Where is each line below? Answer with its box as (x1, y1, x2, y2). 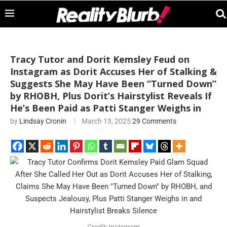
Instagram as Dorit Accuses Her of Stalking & (10, 65, 217, 78)
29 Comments (132, 117, 176, 125)
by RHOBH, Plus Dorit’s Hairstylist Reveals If (10, 90, 212, 102)
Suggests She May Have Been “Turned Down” (10, 78, 216, 90)
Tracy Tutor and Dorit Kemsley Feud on (10, 53, 190, 65)
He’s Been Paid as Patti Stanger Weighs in (10, 102, 201, 114)
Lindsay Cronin (19, 117, 66, 125)
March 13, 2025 (82, 117, 131, 125)
